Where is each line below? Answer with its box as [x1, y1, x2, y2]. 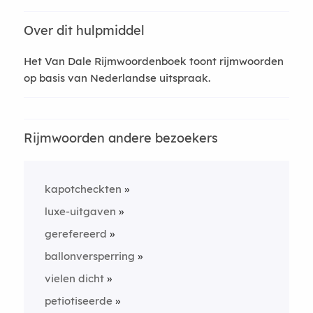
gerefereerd [44, 226, 107, 240]
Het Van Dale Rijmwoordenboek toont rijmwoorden [23, 54, 284, 68]
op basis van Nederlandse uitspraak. [23, 71, 210, 85]
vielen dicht [44, 271, 104, 285]
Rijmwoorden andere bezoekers [23, 129, 218, 146]
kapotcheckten [44, 182, 122, 196]
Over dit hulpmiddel [23, 22, 145, 38]
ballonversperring [44, 249, 135, 263]
